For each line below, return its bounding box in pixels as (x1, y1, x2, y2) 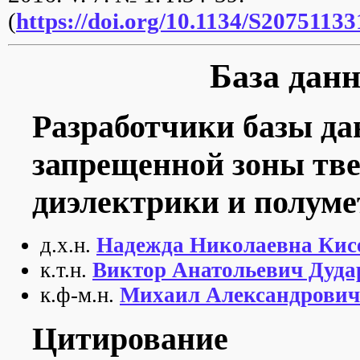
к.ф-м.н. (40, 282, 120, 307)
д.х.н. (40, 232, 96, 257)
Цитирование (32, 320, 228, 357)
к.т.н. (40, 257, 92, 282)
